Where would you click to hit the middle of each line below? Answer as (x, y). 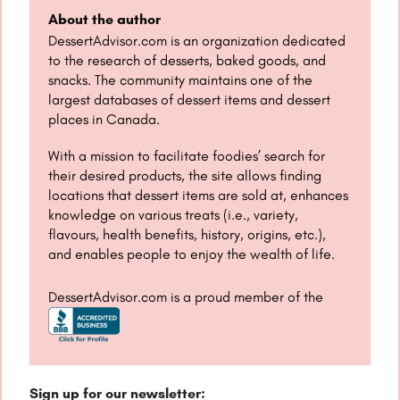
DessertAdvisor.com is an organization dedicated (197, 41)
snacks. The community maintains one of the (181, 80)
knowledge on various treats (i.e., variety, (174, 215)
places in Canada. (106, 120)
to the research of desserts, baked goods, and (187, 61)
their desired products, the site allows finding (185, 176)
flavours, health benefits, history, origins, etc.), (187, 235)
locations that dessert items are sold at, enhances (199, 196)
